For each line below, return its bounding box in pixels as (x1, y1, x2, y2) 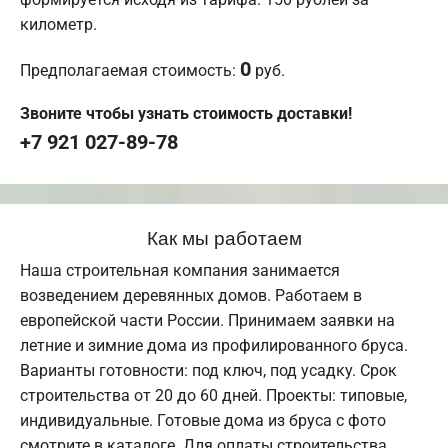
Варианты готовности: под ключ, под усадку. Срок (20, 360, 397, 380)
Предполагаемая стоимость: (20, 60, 240, 80)
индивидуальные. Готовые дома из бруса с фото (20, 410, 386, 430)
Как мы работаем (146, 222, 302, 250)
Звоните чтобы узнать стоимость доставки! (20, 103, 352, 123)
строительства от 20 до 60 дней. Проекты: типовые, (20, 385, 407, 405)
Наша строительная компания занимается (20, 260, 340, 280)
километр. (20, 14, 97, 34)
